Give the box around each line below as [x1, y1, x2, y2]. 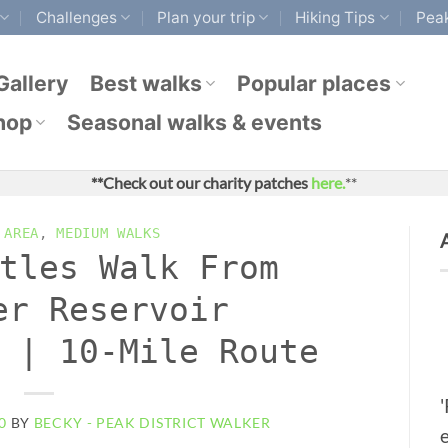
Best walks [90, 69, 203, 96]
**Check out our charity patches [91, 173, 311, 194]
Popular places [237, 69, 392, 96]
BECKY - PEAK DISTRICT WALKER [33, 414, 271, 431]
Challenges [35, 7, 117, 27]
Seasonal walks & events [67, 108, 323, 135]
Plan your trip [157, 7, 256, 27]
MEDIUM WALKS [56, 225, 161, 242]
